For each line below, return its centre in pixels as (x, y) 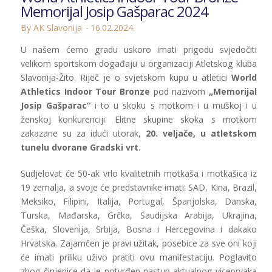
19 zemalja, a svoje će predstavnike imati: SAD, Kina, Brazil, (139, 188)
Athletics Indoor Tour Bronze (85, 92)
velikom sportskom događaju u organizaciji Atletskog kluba (139, 64)
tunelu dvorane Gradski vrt (80, 148)
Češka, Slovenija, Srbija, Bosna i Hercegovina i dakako (139, 229)
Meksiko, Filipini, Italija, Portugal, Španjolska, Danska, (139, 202)
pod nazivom (179, 92)
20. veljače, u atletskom (201, 134)
